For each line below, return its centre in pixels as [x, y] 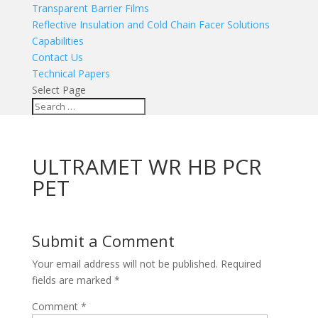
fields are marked [73, 280]
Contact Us [57, 57]
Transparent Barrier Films [90, 8]
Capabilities [57, 41]
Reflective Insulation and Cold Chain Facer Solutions [150, 24]
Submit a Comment [103, 241]
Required [241, 264]
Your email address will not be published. [125, 264]
